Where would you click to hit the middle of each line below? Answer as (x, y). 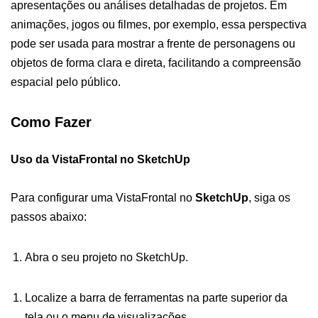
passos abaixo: (49, 216)
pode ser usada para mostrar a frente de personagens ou (153, 43)
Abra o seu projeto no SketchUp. (106, 257)
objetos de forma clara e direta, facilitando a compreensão (156, 62)
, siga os (269, 197)
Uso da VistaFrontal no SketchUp (100, 159)
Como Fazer (51, 122)
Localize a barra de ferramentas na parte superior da (156, 297)
